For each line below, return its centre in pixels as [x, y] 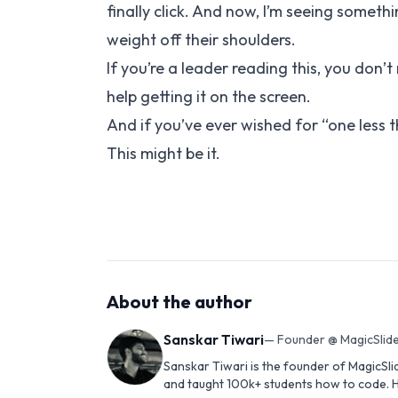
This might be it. [163, 153]
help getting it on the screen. [209, 96]
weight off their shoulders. [201, 40]
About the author [179, 302]
